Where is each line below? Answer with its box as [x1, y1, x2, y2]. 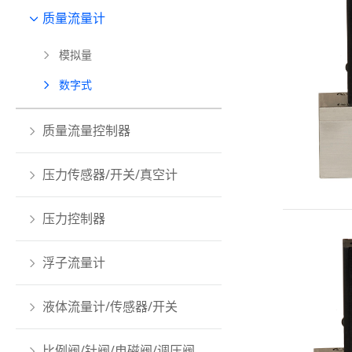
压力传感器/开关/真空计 [42, 166, 178, 183]
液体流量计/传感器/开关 [42, 298, 178, 315]
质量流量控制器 [42, 122, 130, 139]
